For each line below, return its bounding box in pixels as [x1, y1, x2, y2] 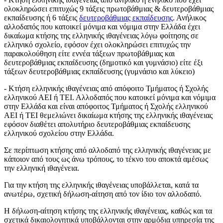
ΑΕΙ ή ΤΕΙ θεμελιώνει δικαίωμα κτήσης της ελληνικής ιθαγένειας [4, 111, 213, 120]
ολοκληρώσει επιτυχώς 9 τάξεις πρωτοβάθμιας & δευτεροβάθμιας [4, 4, 214, 13]
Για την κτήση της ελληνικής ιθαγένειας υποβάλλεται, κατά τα [4, 181, 199, 190]
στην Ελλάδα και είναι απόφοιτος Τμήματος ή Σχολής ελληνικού [4, 102, 208, 111]
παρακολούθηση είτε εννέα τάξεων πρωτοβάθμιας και [4, 49, 175, 58]
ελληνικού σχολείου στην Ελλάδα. [4, 129, 114, 138]
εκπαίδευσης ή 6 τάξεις [4, 13, 79, 22]
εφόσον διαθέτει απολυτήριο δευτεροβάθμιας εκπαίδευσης [4, 120, 190, 129]
